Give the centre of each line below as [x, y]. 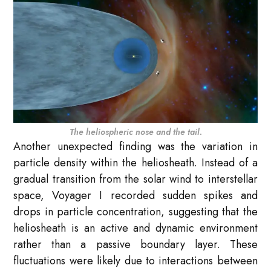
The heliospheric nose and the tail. [135, 132]
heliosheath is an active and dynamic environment [135, 228]
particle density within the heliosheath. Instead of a [135, 163]
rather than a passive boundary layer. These [135, 245]
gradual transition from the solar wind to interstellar [135, 179]
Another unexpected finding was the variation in [135, 147]
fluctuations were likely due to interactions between [135, 261]
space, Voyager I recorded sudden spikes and [135, 196]
